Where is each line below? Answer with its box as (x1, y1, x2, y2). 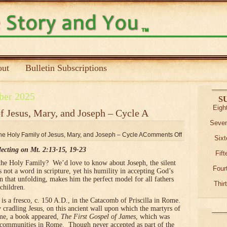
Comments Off (143, 131, 182, 138)
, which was (136, 213, 170, 220)
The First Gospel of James (61, 213, 136, 220)
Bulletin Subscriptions (25, 63, 107, 73)
